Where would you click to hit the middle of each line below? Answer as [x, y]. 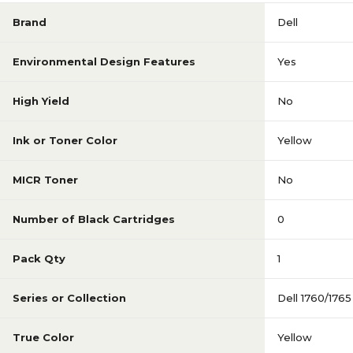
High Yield [41, 101]
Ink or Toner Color [65, 141]
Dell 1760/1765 [314, 298]
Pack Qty [39, 259]
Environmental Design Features [104, 62]
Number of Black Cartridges [94, 219]
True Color [43, 338]
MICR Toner [45, 180]
